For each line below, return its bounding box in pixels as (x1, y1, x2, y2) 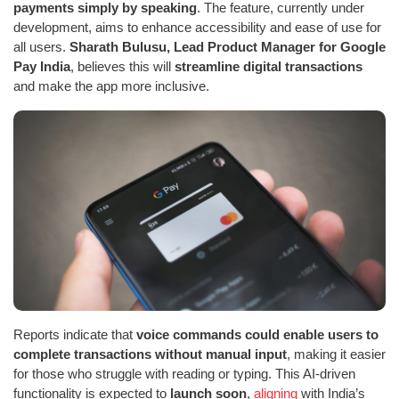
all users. (13, 38, 69, 54)
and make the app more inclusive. (13, 77, 209, 94)
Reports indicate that (13, 326, 136, 342)
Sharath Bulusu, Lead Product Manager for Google (69, 38, 386, 54)
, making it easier (287, 346, 386, 362)
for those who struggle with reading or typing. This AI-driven (13, 365, 355, 381)
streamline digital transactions (175, 58, 362, 74)
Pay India (13, 58, 70, 74)
